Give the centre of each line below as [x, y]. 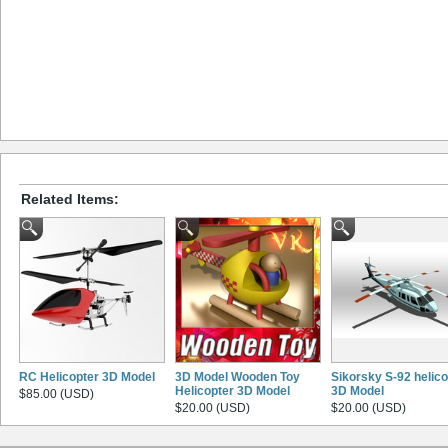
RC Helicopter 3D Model [87, 376]
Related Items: [70, 198]
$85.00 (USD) [56, 393]
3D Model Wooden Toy [237, 376]
